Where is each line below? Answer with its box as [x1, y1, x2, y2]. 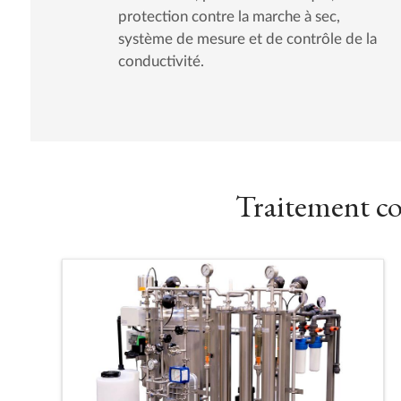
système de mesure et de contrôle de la [117, 31, 377, 47]
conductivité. [117, 54, 204, 70]
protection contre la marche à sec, [117, 9, 340, 25]
